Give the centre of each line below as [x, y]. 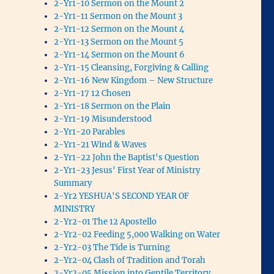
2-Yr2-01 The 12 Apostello [106, 221]
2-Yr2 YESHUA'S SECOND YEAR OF [122, 196]
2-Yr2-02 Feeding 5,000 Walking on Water [137, 234]
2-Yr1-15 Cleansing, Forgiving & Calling [131, 67]
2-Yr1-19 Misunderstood [103, 119]
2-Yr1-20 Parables [90, 131]
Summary [73, 183]
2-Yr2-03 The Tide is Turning [112, 247]
